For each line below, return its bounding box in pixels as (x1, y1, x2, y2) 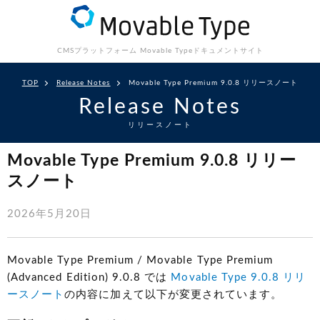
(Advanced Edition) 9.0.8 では (7, 272, 171, 284)
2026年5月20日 (7, 209, 92, 220)
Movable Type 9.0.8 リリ (171, 272, 306, 284)
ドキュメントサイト (192, 47, 264, 55)
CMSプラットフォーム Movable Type (56, 47, 193, 55)
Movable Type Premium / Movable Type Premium (7, 255, 274, 266)
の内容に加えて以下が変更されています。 (64, 289, 283, 301)
